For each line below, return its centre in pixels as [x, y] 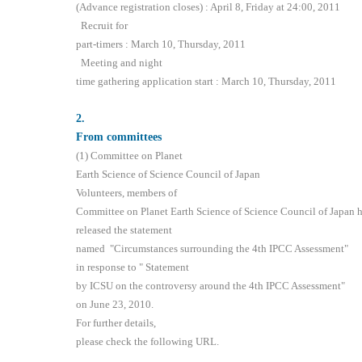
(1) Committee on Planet [130, 156]
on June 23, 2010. [115, 305]
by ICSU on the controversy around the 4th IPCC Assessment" [211, 286]
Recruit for [102, 26]
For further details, [116, 323]
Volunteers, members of [127, 193]
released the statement [124, 230]
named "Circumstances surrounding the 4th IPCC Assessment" [213, 249]
